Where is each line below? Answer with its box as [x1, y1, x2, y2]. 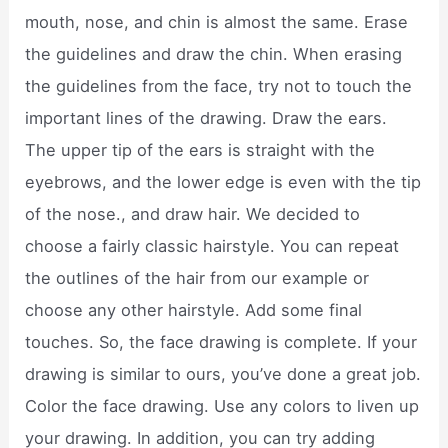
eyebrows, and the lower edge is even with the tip [25, 172, 422, 193]
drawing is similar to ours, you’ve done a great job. [25, 364, 422, 385]
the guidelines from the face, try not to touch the [25, 76, 413, 97]
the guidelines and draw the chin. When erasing [25, 44, 403, 65]
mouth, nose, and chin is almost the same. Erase [25, 12, 409, 33]
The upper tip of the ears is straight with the [25, 140, 376, 161]
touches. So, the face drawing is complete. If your [25, 332, 418, 353]
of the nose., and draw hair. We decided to [25, 204, 361, 225]
